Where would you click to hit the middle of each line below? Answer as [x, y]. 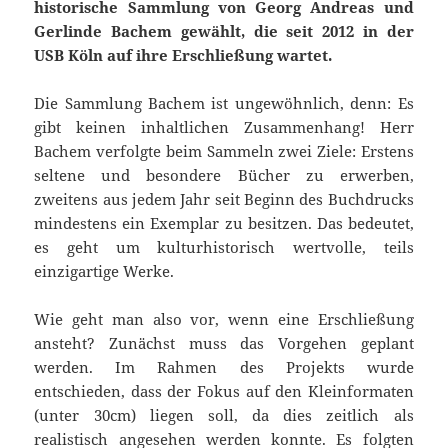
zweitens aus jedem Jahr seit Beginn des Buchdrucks [224, 198]
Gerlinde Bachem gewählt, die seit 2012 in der [224, 30]
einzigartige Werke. [104, 270]
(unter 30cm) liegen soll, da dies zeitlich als [224, 414]
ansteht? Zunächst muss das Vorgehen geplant [224, 342]
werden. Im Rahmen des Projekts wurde [224, 366]
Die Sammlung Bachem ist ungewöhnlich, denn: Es [224, 102]
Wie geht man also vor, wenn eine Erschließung [224, 318]
